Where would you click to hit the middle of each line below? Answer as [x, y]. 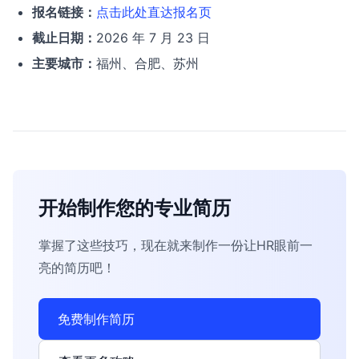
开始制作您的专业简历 [135, 208]
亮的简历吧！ [77, 268]
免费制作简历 [96, 319]
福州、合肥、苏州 [147, 63]
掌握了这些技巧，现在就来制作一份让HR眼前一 [175, 245]
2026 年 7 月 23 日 [153, 38]
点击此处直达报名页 [154, 12]
